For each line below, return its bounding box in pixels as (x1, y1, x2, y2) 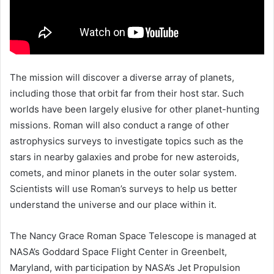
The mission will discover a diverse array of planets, (10, 72, 234, 84)
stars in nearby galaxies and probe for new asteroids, (10, 151, 239, 163)
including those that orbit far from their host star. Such (10, 87, 244, 100)
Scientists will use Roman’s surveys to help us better (10, 183, 237, 195)
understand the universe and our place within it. (10, 199, 217, 211)
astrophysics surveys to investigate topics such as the (10, 135, 243, 147)
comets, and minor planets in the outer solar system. (10, 167, 237, 179)
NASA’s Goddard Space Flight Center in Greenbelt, (10, 246, 227, 258)
